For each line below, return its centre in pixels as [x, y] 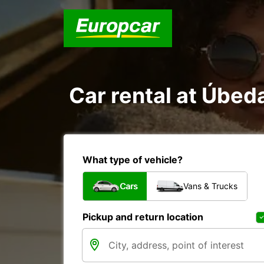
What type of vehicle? [133, 160]
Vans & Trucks [210, 186]
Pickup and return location [143, 217]
